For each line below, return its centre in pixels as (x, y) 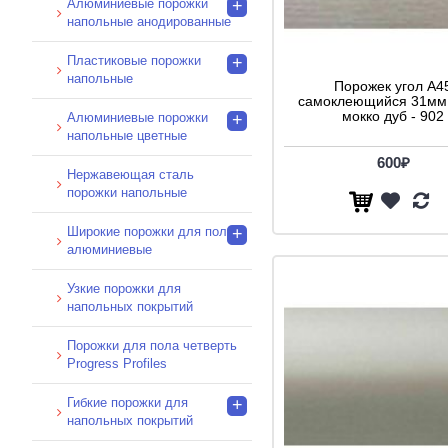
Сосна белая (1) (106, 10)
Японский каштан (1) (119, 39)
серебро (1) (93, 97)
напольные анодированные (149, 21)
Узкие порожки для (124, 288)
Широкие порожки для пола (150, 231)
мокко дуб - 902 (393, 116)
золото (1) (89, 68)
